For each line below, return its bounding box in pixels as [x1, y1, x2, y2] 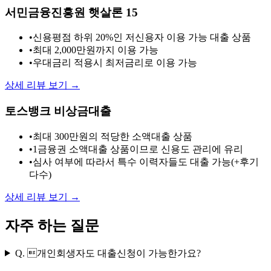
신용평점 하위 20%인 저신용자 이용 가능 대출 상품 [33, 32, 251, 43]
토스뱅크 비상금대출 [5, 105, 111, 118]
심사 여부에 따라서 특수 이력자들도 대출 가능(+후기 [33, 156, 259, 167]
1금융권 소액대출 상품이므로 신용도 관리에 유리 [33, 143, 243, 154]
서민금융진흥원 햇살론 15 [5, 5, 138, 19]
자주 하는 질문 [5, 217, 99, 233]
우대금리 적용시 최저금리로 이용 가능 [33, 57, 197, 68]
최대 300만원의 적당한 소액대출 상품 [33, 131, 192, 142]
